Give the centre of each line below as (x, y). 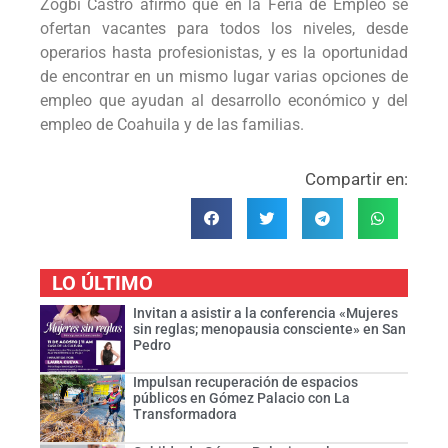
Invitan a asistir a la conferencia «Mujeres (265, 312)
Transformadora (184, 414)
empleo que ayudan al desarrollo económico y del (224, 100)
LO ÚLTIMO (102, 282)
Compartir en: (356, 179)
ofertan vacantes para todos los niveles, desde (224, 28)
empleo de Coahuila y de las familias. (172, 124)
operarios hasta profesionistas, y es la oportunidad (224, 52)
